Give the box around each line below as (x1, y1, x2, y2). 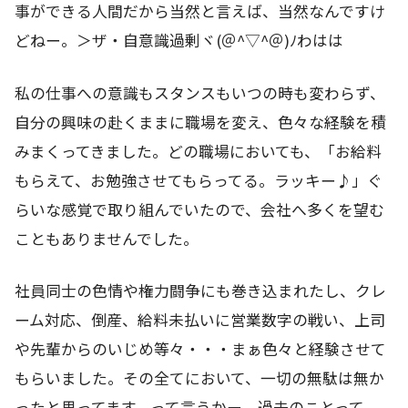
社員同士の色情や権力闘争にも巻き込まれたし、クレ (15, 279, 386, 301)
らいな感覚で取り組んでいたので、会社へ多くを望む (15, 198, 384, 220)
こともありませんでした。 (15, 227, 199, 250)
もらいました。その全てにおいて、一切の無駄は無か (15, 366, 384, 389)
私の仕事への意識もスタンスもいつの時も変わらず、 (15, 81, 385, 104)
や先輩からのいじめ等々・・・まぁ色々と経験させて (15, 337, 386, 360)
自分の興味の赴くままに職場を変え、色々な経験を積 (15, 110, 386, 133)
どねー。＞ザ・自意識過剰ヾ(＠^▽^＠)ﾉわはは (15, 29, 343, 52)
